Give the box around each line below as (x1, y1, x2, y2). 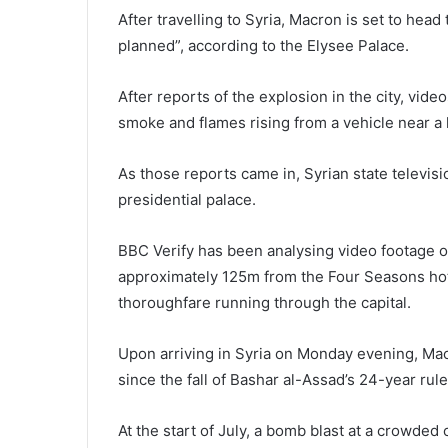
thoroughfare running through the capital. (118, 293, 411, 313)
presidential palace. (118, 190, 256, 210)
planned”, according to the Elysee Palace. (118, 36, 409, 56)
